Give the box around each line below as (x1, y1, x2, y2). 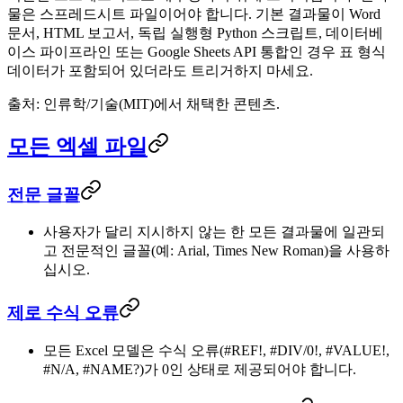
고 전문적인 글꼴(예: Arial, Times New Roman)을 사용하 (43, 243, 390, 259)
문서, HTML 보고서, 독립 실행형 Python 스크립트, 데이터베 (7, 24, 383, 40)
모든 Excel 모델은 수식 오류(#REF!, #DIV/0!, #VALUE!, (43, 342, 390, 358)
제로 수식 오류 (7, 303, 119, 323)
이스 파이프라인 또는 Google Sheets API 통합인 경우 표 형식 (7, 43, 386, 59)
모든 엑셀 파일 (7, 134, 148, 158)
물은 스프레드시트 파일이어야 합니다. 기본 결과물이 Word (7, 5, 381, 22)
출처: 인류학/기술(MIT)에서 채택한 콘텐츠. (7, 95, 280, 112)
